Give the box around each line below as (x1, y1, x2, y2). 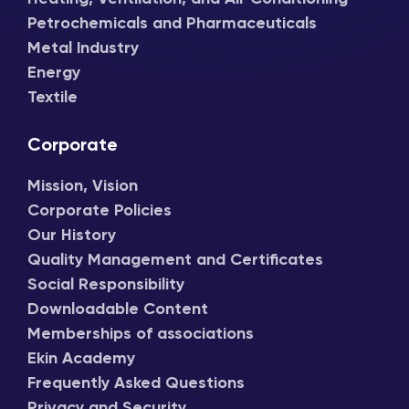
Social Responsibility (27, 277, 184, 294)
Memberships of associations (27, 326, 254, 343)
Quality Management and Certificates (27, 252, 323, 269)
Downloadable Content (27, 301, 208, 319)
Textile (27, 89, 78, 107)
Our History (27, 227, 116, 245)
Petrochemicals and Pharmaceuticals (27, 16, 317, 33)
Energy (27, 65, 80, 82)
